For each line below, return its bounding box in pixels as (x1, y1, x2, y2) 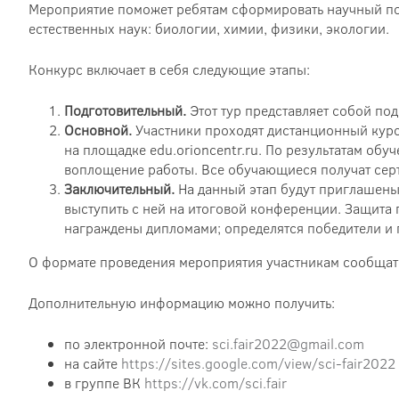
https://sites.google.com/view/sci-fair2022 (121, 353, 395, 373)
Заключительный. (64, 178, 178, 199)
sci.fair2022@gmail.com (212, 333, 364, 354)
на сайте (64, 353, 121, 373)
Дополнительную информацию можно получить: (28, 292, 335, 313)
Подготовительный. (64, 100, 190, 120)
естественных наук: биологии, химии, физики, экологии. (28, 18, 389, 38)
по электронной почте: (64, 333, 212, 354)
